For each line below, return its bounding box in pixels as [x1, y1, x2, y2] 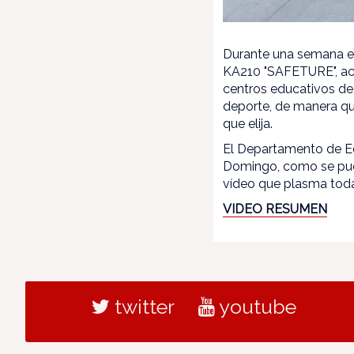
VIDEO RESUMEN [223, 201, 328, 217]
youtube [214, 294, 296, 318]
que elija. [223, 115, 273, 131]
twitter [109, 294, 175, 318]
